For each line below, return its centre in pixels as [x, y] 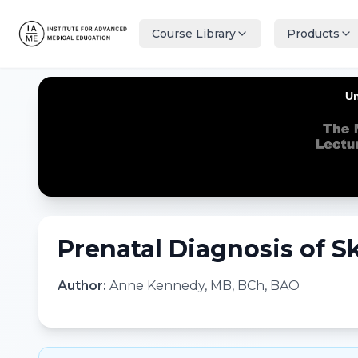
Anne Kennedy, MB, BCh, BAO [205, 286]
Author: [84, 286]
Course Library [194, 34]
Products [313, 34]
